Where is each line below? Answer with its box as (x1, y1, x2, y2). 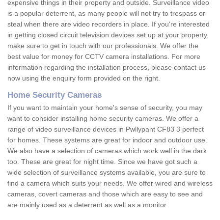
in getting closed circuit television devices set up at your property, (7, 31, 209, 39)
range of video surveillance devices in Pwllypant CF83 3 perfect (7, 125, 204, 134)
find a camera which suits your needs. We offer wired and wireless (7, 179, 213, 188)
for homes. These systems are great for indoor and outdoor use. (7, 136, 207, 144)
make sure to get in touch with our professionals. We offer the (7, 42, 198, 50)
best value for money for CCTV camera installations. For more (7, 53, 200, 61)
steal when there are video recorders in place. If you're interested (7, 20, 210, 28)
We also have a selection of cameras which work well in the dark (7, 147, 207, 155)
